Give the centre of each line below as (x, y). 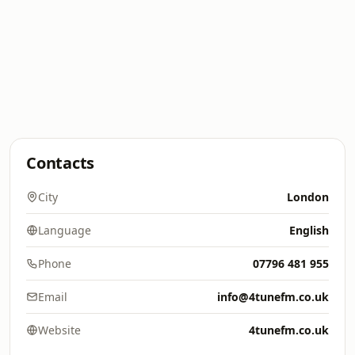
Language (65, 230)
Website (59, 330)
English (309, 230)
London (308, 197)
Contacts (61, 163)
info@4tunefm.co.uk (273, 297)
